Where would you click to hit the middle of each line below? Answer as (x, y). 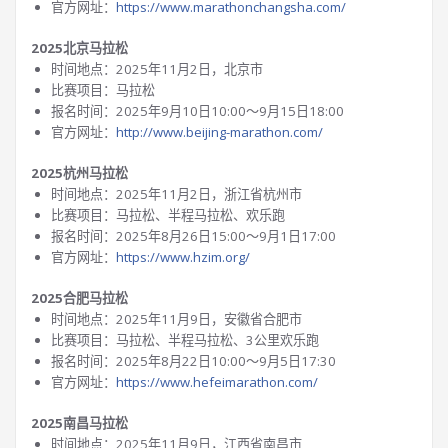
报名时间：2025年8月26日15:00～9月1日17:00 (193, 236)
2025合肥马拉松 (79, 298)
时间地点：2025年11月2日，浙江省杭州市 (176, 194)
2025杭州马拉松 (79, 173)
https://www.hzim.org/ (183, 257)
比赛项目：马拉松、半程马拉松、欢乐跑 (168, 215)
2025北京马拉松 (79, 48)
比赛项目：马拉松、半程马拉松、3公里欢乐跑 (185, 340)
